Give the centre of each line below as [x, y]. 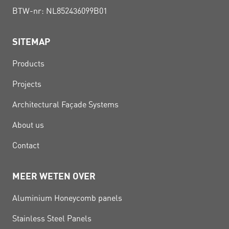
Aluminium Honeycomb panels [67, 198]
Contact [26, 145]
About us [28, 125]
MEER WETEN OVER [54, 176]
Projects [27, 84]
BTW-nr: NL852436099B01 [60, 11]
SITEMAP [31, 41]
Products [28, 64]
